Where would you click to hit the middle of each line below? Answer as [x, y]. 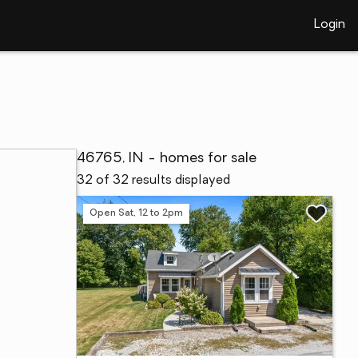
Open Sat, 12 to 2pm [136, 213]
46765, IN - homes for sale [167, 159]
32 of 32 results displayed [153, 181]
